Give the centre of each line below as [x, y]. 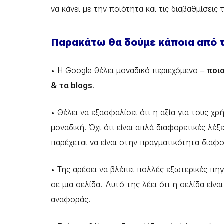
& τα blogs [72, 86]
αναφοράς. [71, 200]
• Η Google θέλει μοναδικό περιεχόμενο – [129, 71]
